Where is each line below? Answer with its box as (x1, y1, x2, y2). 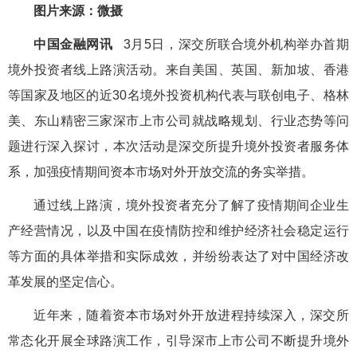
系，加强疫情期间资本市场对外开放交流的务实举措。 (8, 165, 314, 179)
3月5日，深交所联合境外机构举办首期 (112, 37, 350, 52)
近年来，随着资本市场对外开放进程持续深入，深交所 (33, 308, 349, 323)
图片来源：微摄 (33, 4, 123, 18)
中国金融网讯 (33, 37, 113, 52)
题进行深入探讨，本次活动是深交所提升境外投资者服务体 (8, 139, 349, 154)
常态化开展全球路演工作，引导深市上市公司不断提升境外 (8, 334, 349, 348)
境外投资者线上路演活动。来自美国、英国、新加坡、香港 (8, 63, 349, 77)
